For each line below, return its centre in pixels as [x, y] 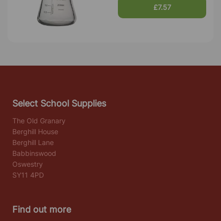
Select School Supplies [59, 103]
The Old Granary [39, 120]
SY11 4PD [28, 175]
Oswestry [28, 164]
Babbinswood [34, 153]
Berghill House [35, 131]
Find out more [42, 209]
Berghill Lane [33, 142]
